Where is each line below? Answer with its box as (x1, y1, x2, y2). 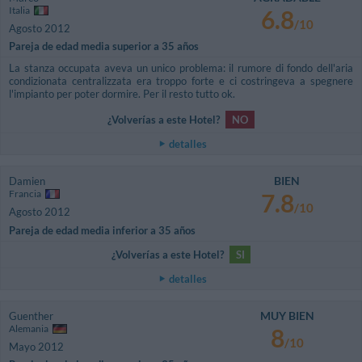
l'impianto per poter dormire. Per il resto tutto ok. (9, 87, 235, 101)
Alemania (9, 322, 50, 335)
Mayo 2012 (9, 339, 64, 353)
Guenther (9, 309, 53, 322)
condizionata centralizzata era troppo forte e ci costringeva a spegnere (9, 74, 353, 88)
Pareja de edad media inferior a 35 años (9, 223, 196, 237)
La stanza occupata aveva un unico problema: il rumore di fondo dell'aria (9, 61, 353, 75)
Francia (9, 187, 43, 200)
